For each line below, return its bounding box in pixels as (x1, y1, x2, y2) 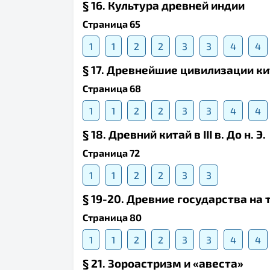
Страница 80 (83, 212, 142, 224)
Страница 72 (83, 147, 140, 159)
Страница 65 (83, 18, 140, 30)
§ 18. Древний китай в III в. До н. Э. (83, 127, 266, 142)
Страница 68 (83, 83, 141, 95)
